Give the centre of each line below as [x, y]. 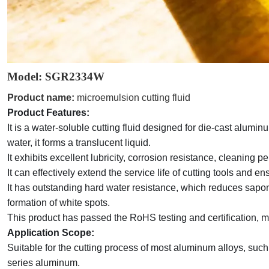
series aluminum [42, 263]
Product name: [41, 98]
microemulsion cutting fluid [132, 98]
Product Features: [48, 113]
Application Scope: [51, 233]
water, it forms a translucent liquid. [79, 143]
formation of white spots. [59, 203]
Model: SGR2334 [50, 77]
